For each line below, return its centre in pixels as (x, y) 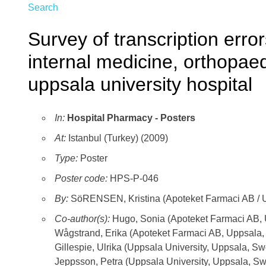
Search (43, 8)
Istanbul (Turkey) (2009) (117, 138)
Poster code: (81, 179)
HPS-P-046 (133, 179)
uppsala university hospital (140, 84)
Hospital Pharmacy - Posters (131, 118)
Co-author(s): (83, 219)
